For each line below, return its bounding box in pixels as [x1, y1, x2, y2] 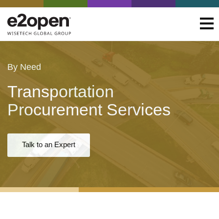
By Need [7, 62, 41, 72]
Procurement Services [7, 100, 171, 119]
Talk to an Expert [22, 140, 75, 149]
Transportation [7, 82, 114, 101]
